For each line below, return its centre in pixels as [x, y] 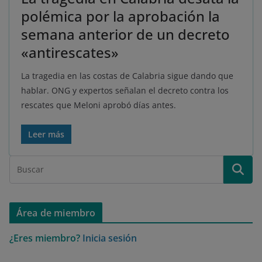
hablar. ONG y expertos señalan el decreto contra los [125, 91]
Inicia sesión [110, 238]
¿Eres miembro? [45, 238]
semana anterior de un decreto [125, 35]
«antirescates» [70, 53]
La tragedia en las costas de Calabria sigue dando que [127, 76]
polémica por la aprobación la [120, 16]
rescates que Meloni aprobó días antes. [99, 105]
